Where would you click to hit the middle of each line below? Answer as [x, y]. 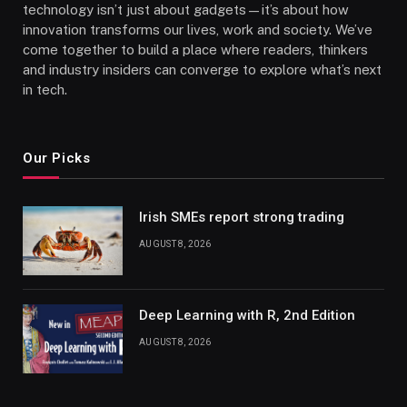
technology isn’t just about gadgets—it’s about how [186, 10]
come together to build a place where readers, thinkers [195, 50]
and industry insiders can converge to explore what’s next [202, 70]
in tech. [45, 90]
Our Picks [57, 159]
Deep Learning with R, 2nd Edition [247, 316]
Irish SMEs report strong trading [242, 218]
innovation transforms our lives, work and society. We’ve [198, 30]
